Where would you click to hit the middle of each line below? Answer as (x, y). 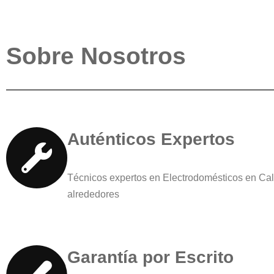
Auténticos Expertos (151, 139)
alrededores (93, 194)
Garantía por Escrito (150, 257)
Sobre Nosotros (96, 56)
